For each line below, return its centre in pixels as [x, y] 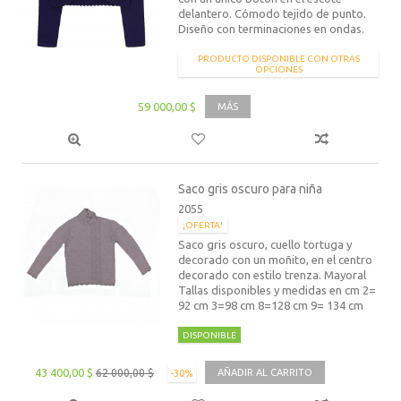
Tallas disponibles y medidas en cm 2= [277, 290]
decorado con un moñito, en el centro [276, 259]
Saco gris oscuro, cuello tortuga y [265, 244]
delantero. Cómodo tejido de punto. [273, 13]
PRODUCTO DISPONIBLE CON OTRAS [278, 58]
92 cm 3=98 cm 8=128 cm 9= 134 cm [271, 305]
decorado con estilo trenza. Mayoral [273, 274]
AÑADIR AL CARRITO [265, 372]
